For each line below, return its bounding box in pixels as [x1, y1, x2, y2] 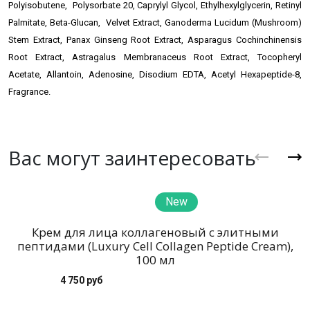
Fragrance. [8, 86, 51, 97]
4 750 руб [60, 275, 102, 286]
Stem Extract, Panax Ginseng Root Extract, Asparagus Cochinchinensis [8, 35, 302, 45]
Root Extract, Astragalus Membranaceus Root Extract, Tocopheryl [8, 52, 302, 62]
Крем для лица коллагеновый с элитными [31, 224, 279, 240]
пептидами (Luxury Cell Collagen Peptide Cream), [17, 238, 293, 254]
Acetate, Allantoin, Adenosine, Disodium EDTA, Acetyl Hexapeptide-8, [8, 69, 302, 80]
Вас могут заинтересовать [8, 145, 256, 171]
